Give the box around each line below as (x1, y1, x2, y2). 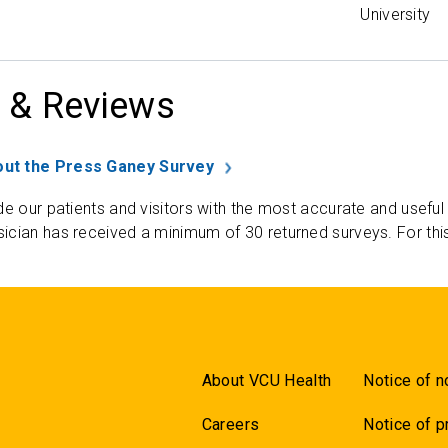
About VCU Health (201, 370, 332, 390)
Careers (201, 414, 260, 434)
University (360, 5, 431, 24)
